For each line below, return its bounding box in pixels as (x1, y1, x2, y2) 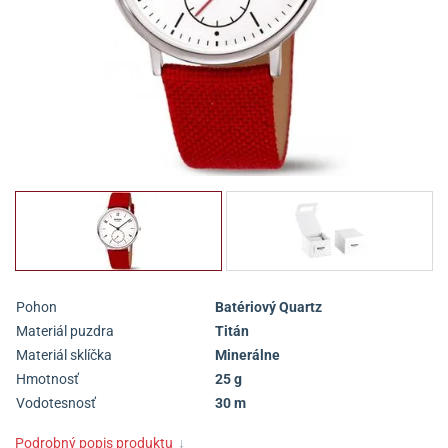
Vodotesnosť (16, 395, 96, 411)
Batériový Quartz (215, 299, 322, 315)
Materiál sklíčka (16, 347, 112, 363)
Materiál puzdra (16, 323, 114, 339)
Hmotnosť (16, 371, 79, 387)
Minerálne (215, 347, 280, 363)
